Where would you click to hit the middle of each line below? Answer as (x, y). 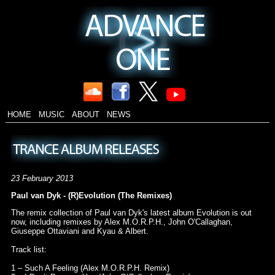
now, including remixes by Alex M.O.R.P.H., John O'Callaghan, (122, 222)
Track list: (29, 250)
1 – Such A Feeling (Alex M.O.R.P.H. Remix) (90, 268)
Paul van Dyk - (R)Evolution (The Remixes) (91, 196)
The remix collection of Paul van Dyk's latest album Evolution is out (131, 213)
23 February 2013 (42, 179)
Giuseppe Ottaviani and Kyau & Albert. (79, 231)
